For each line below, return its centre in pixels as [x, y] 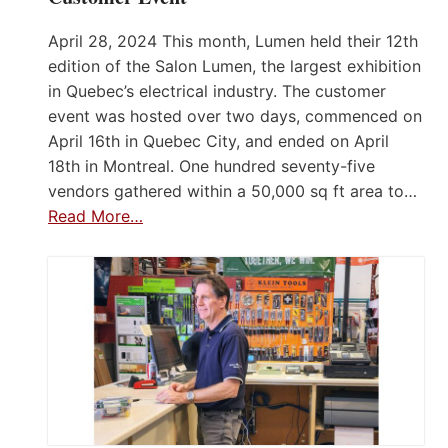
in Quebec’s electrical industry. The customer [217, 91]
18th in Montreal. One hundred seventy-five [211, 166]
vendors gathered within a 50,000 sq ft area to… [232, 191]
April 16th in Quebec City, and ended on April [218, 141]
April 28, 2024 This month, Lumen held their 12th [233, 41]
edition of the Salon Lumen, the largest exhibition [234, 66]
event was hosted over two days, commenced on [235, 116]
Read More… [95, 216]
